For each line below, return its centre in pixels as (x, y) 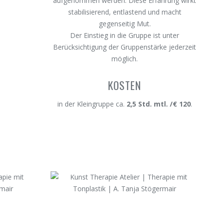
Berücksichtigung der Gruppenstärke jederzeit (125, 47)
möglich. (125, 59)
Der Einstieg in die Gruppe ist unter (125, 35)
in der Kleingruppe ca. (92, 104)
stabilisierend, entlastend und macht (125, 12)
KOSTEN (125, 85)
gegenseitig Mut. (125, 24)
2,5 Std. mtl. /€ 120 (158, 104)
